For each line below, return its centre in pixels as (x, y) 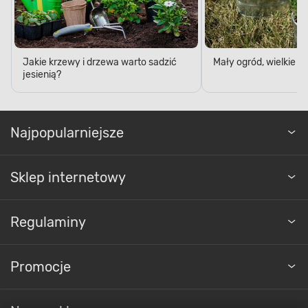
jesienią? (42, 76)
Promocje (41, 268)
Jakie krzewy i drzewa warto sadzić (100, 63)
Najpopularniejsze (67, 134)
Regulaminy (48, 223)
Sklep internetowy (68, 178)
